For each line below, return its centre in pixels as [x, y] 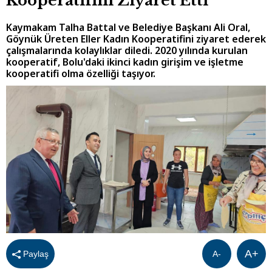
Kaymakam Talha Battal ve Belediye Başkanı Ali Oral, [128, 28]
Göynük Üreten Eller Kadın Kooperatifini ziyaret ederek [136, 39]
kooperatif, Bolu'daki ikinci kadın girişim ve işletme [125, 62]
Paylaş [35, 253]
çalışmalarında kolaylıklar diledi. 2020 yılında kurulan [127, 51]
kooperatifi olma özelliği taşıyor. [81, 74]
